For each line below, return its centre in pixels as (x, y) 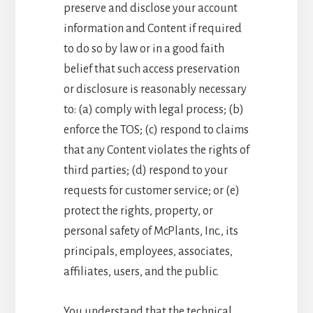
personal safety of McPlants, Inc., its (151, 231)
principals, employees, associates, (148, 251)
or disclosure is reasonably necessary (155, 89)
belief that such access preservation (151, 69)
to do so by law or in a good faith (144, 49)
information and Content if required (152, 28)
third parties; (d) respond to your (145, 170)
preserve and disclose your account (150, 8)
